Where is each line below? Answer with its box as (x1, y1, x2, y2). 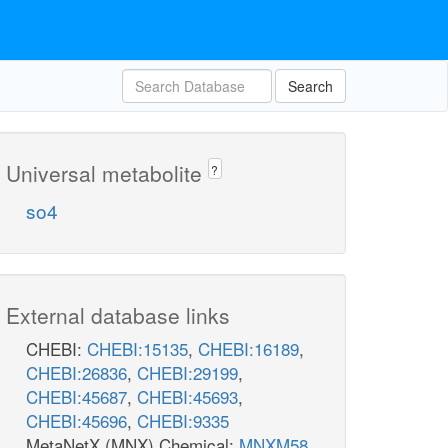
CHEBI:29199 (137, 360, 238, 386)
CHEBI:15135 (87, 336, 188, 362)
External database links (6, 300, 230, 331)
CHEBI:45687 (26, 384, 127, 410)
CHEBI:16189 (198, 336, 299, 362)
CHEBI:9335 (137, 408, 229, 434)
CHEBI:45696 (26, 408, 127, 434)
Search (288, 76, 333, 96)
